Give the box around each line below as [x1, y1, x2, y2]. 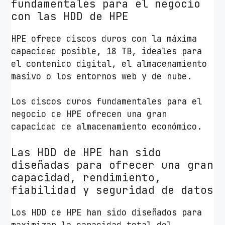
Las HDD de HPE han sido [11, 145, 162, 159]
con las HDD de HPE [11, 9, 129, 23]
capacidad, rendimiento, [11, 170, 162, 184]
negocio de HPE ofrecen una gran [11, 108, 167, 120]
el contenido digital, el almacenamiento [11, 58, 207, 69]
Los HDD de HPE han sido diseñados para [11, 206, 202, 218]
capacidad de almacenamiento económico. [11, 121, 202, 133]
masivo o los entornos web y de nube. [11, 70, 192, 82]
